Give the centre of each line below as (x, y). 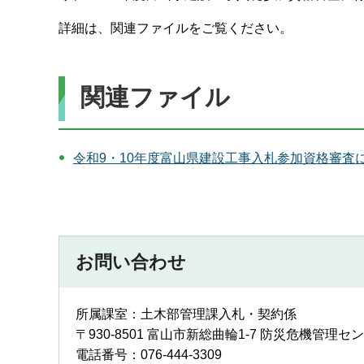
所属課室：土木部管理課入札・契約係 (186, 314)
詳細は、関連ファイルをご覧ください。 (175, 28)
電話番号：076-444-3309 (149, 354)
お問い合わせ (131, 262)
